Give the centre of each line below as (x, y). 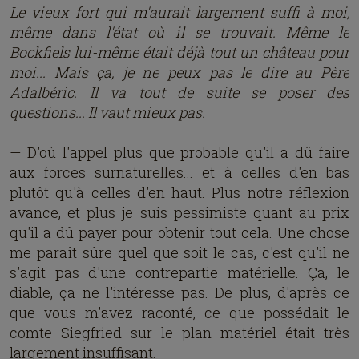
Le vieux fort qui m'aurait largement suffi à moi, (179, 12)
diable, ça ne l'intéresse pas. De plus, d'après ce (179, 292)
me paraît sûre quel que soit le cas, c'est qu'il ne (179, 252)
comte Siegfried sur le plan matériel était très (179, 333)
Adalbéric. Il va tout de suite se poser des (179, 92)
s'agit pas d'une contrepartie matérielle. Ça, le (179, 272)
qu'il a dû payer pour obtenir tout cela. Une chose (179, 232)
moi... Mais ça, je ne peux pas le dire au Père (179, 72)
